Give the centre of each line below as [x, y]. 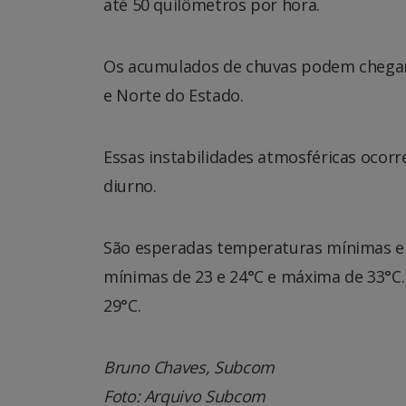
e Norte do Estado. [174, 95]
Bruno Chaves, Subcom [191, 367]
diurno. [130, 185]
